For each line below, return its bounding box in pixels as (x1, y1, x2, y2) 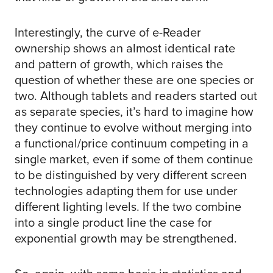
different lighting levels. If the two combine (15, 197, 241, 216)
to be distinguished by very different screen (15, 166, 247, 185)
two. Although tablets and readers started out (15, 87, 257, 105)
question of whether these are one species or (15, 71, 254, 90)
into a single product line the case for (15, 213, 212, 232)
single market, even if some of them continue (15, 150, 253, 169)
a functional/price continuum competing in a (15, 134, 249, 153)
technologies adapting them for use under (15, 182, 238, 200)
